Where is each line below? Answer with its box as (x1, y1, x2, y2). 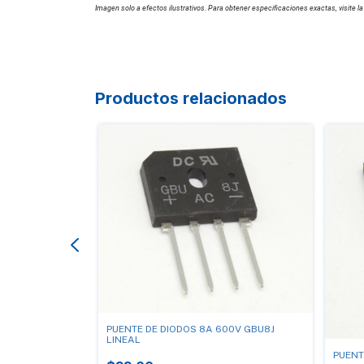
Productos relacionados (95, 89, 287, 109)
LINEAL (106, 334, 141, 346)
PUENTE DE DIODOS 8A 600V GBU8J (106, 323, 275, 336)
